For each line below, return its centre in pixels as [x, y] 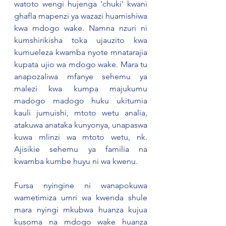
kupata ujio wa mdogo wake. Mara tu [81, 65]
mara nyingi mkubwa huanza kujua [81, 210]
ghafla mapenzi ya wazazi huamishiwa [81, 16]
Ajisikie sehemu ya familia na [81, 149]
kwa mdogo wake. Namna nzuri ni [81, 28]
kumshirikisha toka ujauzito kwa [81, 40]
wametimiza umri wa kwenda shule [81, 198]
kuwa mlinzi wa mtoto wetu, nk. [81, 137]
